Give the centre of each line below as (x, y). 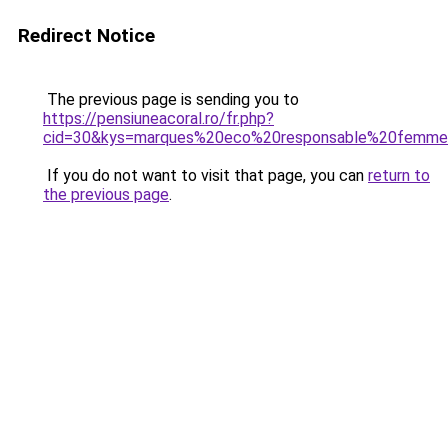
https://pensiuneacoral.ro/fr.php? (158, 118)
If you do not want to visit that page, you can (205, 175)
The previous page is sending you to (171, 99)
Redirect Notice (86, 35)
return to (399, 175)
